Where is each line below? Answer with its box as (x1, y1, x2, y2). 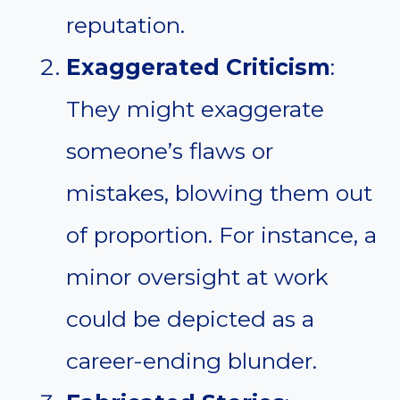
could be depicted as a (66, 305, 314, 333)
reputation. (66, 12, 185, 39)
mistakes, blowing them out (66, 179, 372, 207)
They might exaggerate (66, 96, 324, 123)
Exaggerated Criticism (66, 54, 330, 81)
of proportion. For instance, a (66, 221, 377, 249)
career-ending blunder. (66, 347, 317, 375)
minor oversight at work (66, 263, 329, 291)
